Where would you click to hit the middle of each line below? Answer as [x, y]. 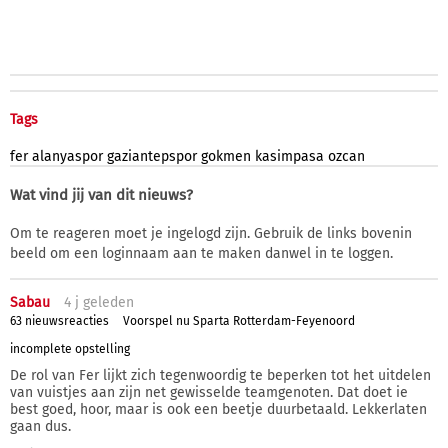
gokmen [226, 156]
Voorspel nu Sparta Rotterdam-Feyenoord [239, 321]
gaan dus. [40, 427]
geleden [106, 302]
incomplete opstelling [70, 348]
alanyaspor [67, 156]
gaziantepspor [152, 156]
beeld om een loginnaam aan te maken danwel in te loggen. [201, 253]
